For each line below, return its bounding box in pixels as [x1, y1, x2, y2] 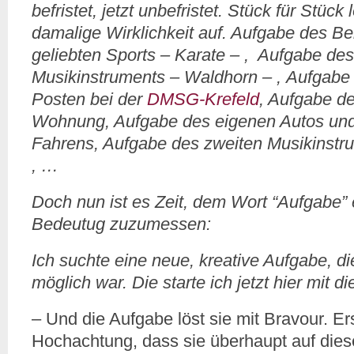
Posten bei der [32, 89, 147, 109]
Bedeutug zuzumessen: [32, 214, 211, 234]
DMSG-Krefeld [147, 89, 259, 109]
